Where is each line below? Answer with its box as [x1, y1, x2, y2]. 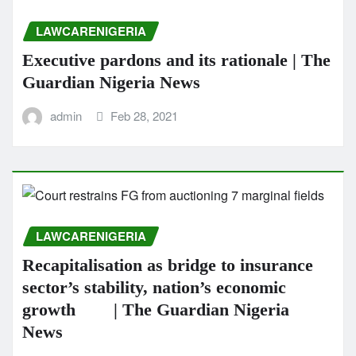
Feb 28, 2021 [110, 106, 179, 124]
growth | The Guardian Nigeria [22, 299, 289, 319]
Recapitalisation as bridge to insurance [22, 254, 313, 275]
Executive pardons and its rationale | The [22, 49, 331, 70]
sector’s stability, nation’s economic [22, 277, 286, 297]
